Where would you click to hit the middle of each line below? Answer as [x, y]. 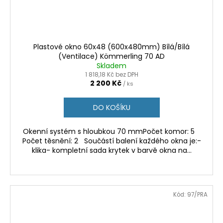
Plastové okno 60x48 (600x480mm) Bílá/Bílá [111, 47]
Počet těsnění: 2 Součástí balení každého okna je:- [111, 141]
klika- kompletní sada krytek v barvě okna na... [111, 151]
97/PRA [197, 195]
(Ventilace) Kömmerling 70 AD [111, 56]
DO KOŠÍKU [111, 108]
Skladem [111, 66]
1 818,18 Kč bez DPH [111, 75]
